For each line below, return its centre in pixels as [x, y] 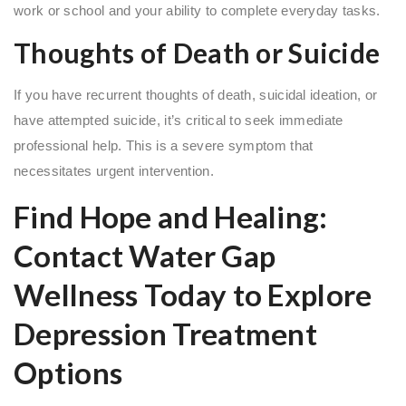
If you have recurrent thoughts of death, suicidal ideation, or [196, 94]
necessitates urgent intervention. [114, 170]
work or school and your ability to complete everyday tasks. [197, 10]
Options [68, 372]
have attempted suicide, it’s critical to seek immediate [179, 120]
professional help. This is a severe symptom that [164, 145]
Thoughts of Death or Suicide [197, 52]
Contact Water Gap [145, 255]
